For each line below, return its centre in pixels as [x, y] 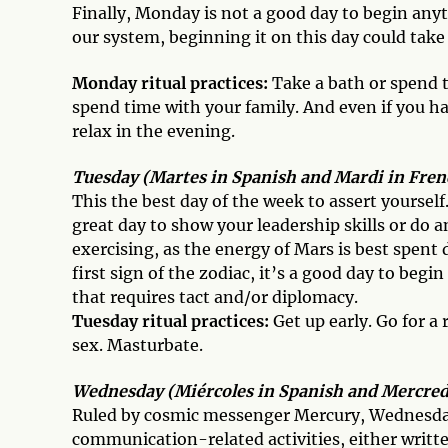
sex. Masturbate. [137, 344]
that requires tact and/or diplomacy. [215, 296]
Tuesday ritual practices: [172, 320]
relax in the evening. [153, 130]
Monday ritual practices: [170, 82]
